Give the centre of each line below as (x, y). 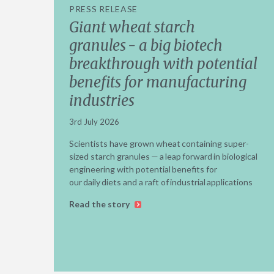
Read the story (100, 204)
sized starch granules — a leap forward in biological (163, 156)
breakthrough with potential (163, 64)
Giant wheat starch (132, 27)
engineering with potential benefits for (143, 169)
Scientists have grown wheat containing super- (159, 143)
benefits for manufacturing (158, 82)
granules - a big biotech (146, 45)
